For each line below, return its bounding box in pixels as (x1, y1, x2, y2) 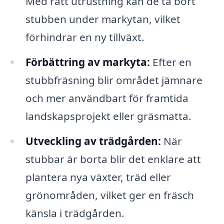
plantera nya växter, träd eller (25, 169, 171, 184)
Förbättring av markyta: (25, 54, 150, 69)
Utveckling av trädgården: (25, 133, 161, 148)
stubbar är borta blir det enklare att (25, 151, 201, 166)
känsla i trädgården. (25, 205, 124, 220)
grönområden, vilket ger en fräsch (25, 187, 194, 202)
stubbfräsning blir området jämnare (25, 72, 202, 87)
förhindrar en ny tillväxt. (25, 30, 144, 44)
